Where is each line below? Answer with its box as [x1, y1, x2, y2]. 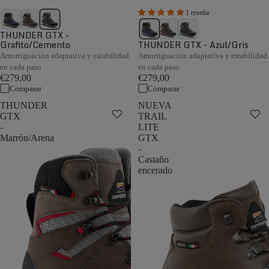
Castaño [138, 154, 169, 165]
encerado [138, 165, 172, 175]
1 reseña [186, 8, 209, 17]
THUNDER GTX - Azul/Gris [138, 38, 249, 52]
